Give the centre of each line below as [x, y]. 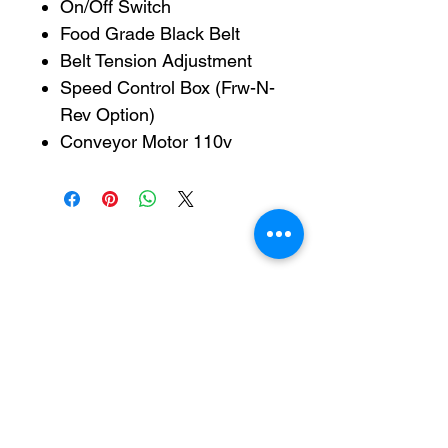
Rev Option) [107, 114]
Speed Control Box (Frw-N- [167, 87]
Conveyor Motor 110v [146, 141]
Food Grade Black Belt [152, 33]
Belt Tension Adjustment [156, 60]
